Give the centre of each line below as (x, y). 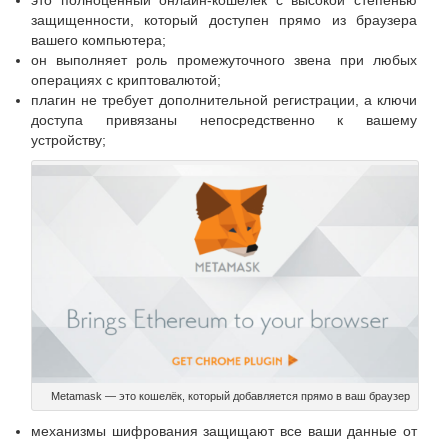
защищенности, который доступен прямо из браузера (224, 20)
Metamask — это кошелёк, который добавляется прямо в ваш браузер (230, 395)
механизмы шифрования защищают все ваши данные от (224, 430)
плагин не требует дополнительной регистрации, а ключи (224, 100)
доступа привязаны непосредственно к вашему (224, 120)
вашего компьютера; (98, 40)
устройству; (68, 140)
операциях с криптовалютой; (126, 80)
